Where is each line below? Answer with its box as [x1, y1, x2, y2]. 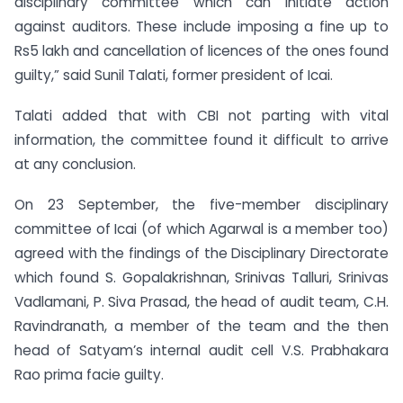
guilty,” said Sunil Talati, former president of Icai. [14, 66, 333, 85]
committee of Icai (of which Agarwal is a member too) [14, 219, 389, 238]
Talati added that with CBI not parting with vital [14, 105, 389, 125]
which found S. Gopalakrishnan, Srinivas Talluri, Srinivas [14, 267, 389, 287]
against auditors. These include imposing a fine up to [14, 17, 389, 36]
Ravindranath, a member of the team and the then [14, 316, 389, 336]
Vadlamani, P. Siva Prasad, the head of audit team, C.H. [14, 291, 389, 311]
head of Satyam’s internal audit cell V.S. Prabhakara [14, 340, 389, 360]
